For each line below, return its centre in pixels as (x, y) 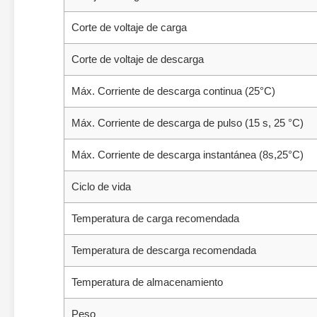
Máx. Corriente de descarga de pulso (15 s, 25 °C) (188, 123)
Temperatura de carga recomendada (155, 218)
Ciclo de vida (101, 186)
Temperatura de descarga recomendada (164, 250)
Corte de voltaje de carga (129, 27)
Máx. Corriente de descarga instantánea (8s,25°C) (188, 155)
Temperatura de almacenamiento (147, 282)
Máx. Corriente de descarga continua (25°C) (173, 91)
